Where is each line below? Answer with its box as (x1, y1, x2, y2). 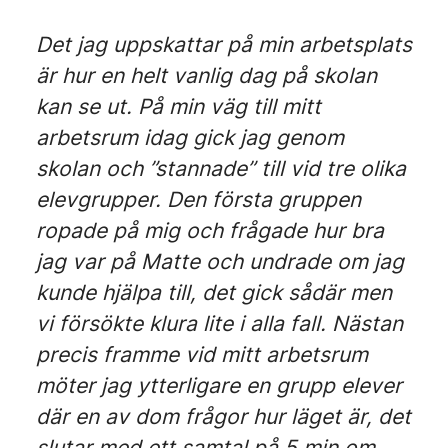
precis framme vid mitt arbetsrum (36, 342, 368, 367)
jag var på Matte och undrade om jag (36, 249, 404, 274)
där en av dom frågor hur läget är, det (36, 404, 411, 429)
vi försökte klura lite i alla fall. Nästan (36, 311, 403, 336)
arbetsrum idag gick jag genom (36, 125, 344, 150)
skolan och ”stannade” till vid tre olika (36, 156, 406, 181)
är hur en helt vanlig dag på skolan (36, 63, 377, 88)
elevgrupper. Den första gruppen (36, 187, 361, 212)
